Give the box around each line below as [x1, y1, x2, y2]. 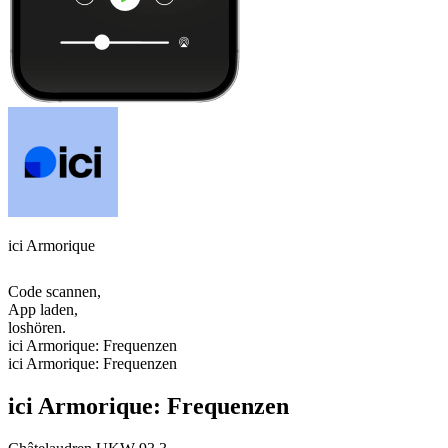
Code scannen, [8, 283, 101, 301]
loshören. [8, 319, 66, 337]
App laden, [8, 301, 78, 319]
